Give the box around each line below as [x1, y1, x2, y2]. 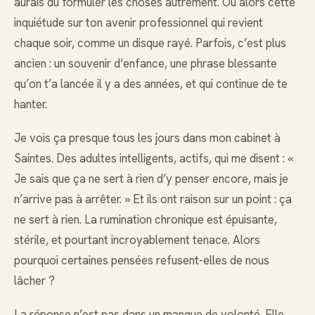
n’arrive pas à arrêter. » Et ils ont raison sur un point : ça [14, 191, 292, 207]
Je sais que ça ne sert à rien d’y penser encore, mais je [14, 171, 288, 187]
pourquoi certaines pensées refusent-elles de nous [14, 252, 269, 269]
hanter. [14, 96, 47, 112]
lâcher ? [14, 273, 55, 289]
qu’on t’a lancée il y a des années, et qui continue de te [14, 76, 288, 91]
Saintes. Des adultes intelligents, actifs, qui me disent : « [14, 150, 293, 167]
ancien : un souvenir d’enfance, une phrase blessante [14, 56, 277, 71]
